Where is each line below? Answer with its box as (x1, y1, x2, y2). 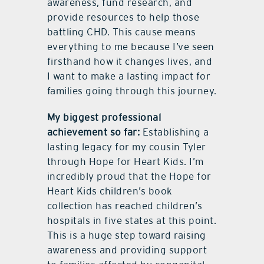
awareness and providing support (47, 244, 207, 256)
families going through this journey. (47, 85, 217, 97)
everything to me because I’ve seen (47, 41, 214, 53)
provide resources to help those (47, 11, 200, 24)
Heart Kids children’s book (47, 185, 173, 197)
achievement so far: (47, 126, 140, 138)
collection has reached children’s (47, 200, 203, 212)
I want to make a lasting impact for (47, 70, 211, 82)
